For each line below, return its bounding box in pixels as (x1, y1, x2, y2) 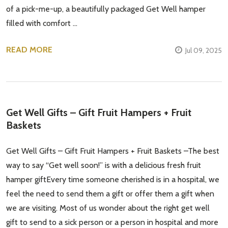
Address (23, 17, 53, 27)
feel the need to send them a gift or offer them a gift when (6, 189, 214, 199)
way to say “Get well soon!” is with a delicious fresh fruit (6, 160, 201, 170)
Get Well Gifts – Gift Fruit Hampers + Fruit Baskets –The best (6, 146, 219, 156)
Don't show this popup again (39, 74, 138, 84)
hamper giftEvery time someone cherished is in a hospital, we (6, 175, 219, 185)
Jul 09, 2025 (185, 46, 222, 55)
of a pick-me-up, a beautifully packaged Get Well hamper (6, 4, 206, 14)
